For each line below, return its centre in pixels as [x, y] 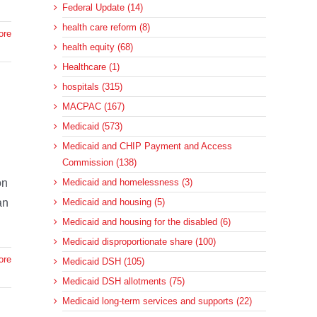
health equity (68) [98, 47]
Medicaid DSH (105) [103, 262]
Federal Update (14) [103, 8]
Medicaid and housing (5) [114, 202]
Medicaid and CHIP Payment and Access [147, 146]
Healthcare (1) [91, 67]
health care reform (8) [106, 28]
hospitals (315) [92, 87]
